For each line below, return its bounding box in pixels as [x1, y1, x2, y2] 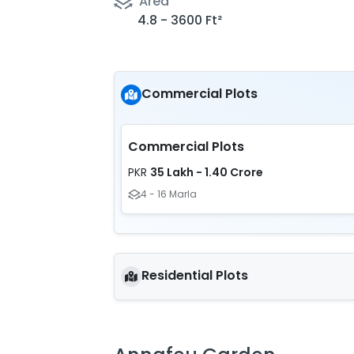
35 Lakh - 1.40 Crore [150, 164, 263, 180]
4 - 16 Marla [141, 187, 197, 201]
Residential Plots [141, 266, 248, 284]
